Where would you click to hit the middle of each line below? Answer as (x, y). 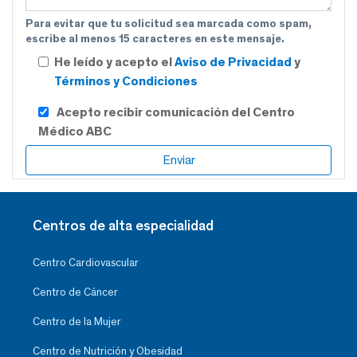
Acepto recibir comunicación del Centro (176, 112)
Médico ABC (75, 131)
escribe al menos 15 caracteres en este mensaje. (155, 39)
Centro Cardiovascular (86, 263)
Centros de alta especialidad (123, 226)
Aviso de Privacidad (234, 62)
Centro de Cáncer (75, 292)
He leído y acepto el (114, 62)
